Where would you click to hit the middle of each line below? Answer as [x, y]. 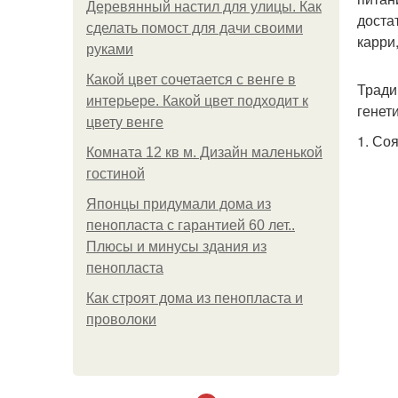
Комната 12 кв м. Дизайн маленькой [204, 152]
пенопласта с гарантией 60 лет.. [191, 225]
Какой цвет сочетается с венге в [191, 80]
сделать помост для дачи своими [195, 28]
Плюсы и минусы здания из [176, 247]
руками [110, 49]
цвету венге [125, 122]
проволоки [121, 319]
